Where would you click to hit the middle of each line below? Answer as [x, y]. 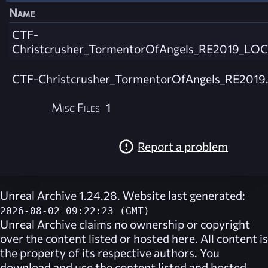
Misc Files [76, 107]
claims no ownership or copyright [163, 223]
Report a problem [183, 146]
